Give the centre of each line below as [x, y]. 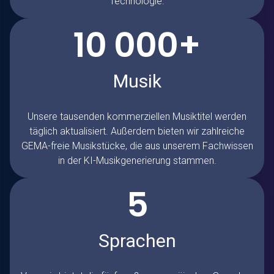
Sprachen [137, 241]
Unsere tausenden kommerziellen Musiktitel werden [137, 117]
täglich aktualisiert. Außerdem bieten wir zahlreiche [137, 131]
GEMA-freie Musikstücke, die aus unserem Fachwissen [137, 146]
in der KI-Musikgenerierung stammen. [137, 161]
